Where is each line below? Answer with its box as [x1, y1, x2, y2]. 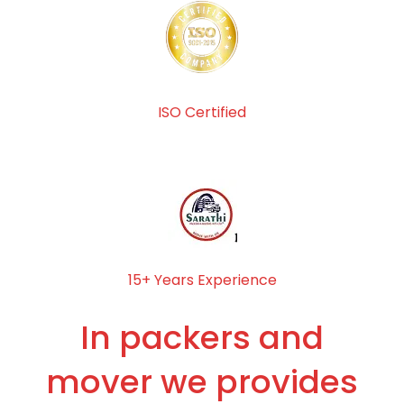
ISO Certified [158, 101, 246, 123]
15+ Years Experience [127, 269, 277, 290]
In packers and [80, 314, 324, 361]
